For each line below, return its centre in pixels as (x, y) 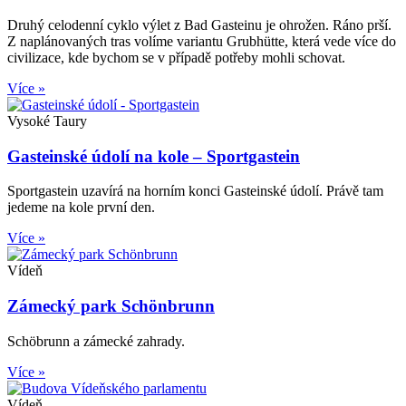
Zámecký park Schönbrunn (111, 306)
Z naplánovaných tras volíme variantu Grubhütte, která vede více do (202, 41)
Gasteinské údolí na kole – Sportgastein (154, 156)
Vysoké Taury (47, 121)
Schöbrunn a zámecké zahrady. (96, 341)
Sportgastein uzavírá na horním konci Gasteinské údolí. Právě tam (195, 191)
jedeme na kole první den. (81, 208)
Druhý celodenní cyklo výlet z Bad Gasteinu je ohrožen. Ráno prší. (199, 24)
